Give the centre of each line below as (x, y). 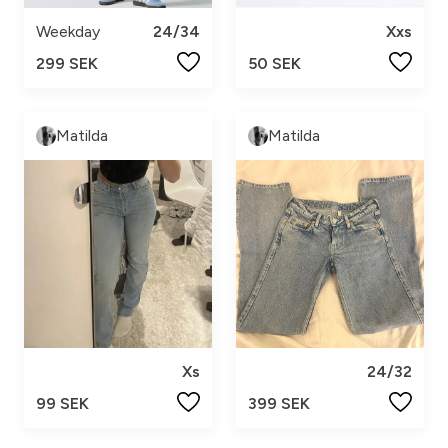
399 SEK (279, 403)
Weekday (68, 31)
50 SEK (274, 63)
